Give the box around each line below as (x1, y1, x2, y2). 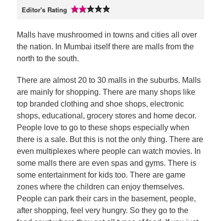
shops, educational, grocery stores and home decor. (16, 111, 196, 120)
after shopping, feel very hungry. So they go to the (16, 206, 188, 215)
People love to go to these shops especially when (16, 123, 189, 132)
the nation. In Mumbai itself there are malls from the (16, 42, 194, 51)
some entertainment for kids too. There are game (16, 171, 185, 179)
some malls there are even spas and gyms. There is (16, 159, 196, 167)
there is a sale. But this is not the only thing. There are (16, 135, 203, 144)
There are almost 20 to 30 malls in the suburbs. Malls (16, 76, 201, 84)
